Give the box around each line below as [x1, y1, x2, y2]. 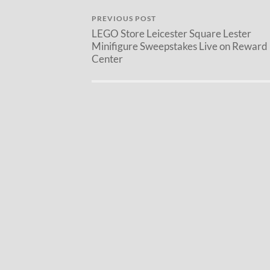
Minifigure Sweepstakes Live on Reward [92, 40, 268, 53]
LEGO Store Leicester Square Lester [92, 27, 251, 40]
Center [92, 52, 123, 66]
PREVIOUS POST [92, 14, 156, 24]
